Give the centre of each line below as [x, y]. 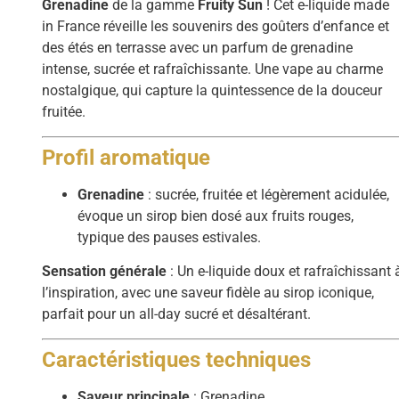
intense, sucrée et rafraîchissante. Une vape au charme [213, 69]
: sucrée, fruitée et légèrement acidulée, [267, 194]
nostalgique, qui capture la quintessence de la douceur [212, 91]
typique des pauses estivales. [170, 237]
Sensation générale [105, 272]
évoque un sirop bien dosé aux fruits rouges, [216, 216]
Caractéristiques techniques [177, 359]
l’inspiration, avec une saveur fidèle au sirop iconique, [208, 293]
